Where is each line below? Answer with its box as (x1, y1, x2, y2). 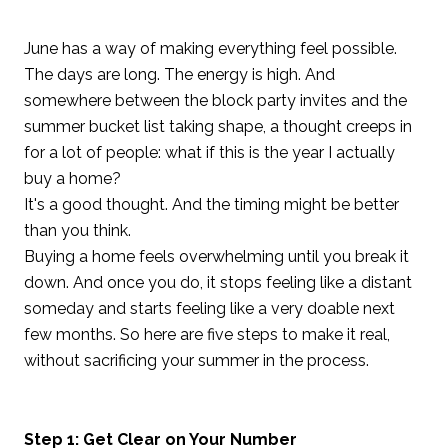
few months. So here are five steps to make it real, (24, 325, 390, 344)
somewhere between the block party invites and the (24, 91, 407, 110)
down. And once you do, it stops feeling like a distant (24, 273, 412, 292)
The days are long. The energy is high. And (24, 65, 335, 84)
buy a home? (24, 169, 121, 188)
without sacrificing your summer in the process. (24, 351, 369, 370)
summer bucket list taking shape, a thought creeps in (24, 117, 412, 136)
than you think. (24, 221, 131, 240)
